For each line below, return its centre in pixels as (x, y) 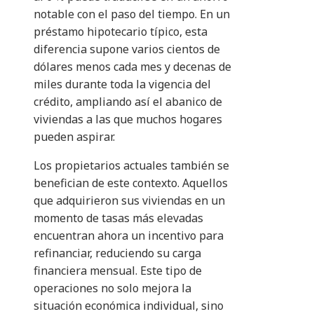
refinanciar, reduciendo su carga (117, 253)
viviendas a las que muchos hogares (128, 120)
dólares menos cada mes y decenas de (132, 67)
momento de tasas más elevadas (118, 218)
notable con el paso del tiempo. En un (132, 14)
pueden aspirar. (74, 137)
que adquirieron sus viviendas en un (129, 201)
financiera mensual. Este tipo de (118, 271)
